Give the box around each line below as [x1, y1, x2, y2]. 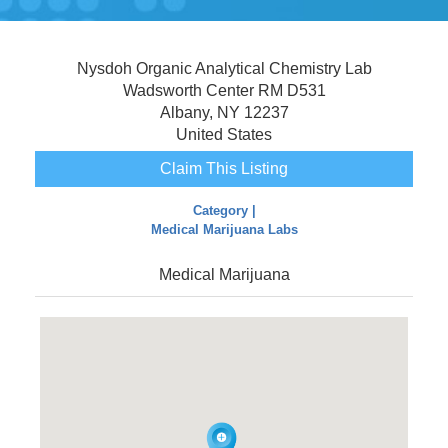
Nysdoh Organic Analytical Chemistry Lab [76, 60, 372, 77]
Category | [192, 203, 256, 218]
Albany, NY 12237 [159, 104, 289, 121]
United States [176, 126, 272, 143]
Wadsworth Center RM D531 [122, 82, 326, 99]
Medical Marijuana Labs [150, 222, 298, 237]
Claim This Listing [160, 160, 288, 177]
